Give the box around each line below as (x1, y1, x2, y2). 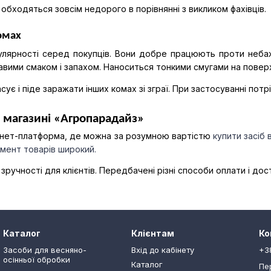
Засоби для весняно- (3, 245, 87, 255)
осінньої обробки (3, 255, 70, 264)
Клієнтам (131, 228, 174, 238)
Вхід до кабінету (131, 245, 194, 255)
